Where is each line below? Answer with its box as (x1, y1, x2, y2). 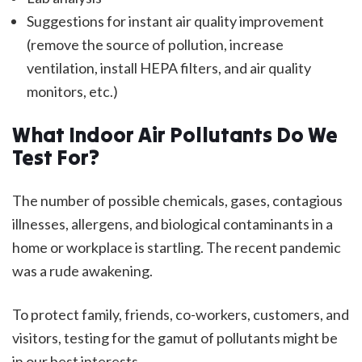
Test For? (12, 145, 99, 171)
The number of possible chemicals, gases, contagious (12, 192, 343, 210)
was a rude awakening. (12, 262, 153, 280)
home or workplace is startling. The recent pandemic (12, 238, 341, 257)
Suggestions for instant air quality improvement (26, 12, 324, 31)
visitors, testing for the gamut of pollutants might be (12, 329, 338, 347)
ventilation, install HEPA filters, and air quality (26, 59, 311, 78)
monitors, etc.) (26, 82, 118, 101)
